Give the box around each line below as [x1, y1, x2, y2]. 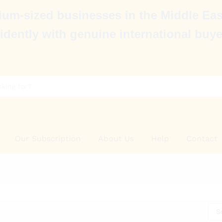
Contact [186, 133, 218, 143]
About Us [98, 133, 134, 143]
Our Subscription [15, 133, 81, 143]
